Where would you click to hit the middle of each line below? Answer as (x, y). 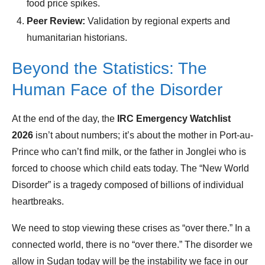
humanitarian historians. (77, 38)
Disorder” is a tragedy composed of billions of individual (128, 185)
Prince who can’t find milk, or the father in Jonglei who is (129, 152)
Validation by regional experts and (158, 21)
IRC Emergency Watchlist (174, 119)
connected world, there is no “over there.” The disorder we (132, 245)
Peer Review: (56, 21)
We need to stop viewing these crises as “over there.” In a (131, 228)
